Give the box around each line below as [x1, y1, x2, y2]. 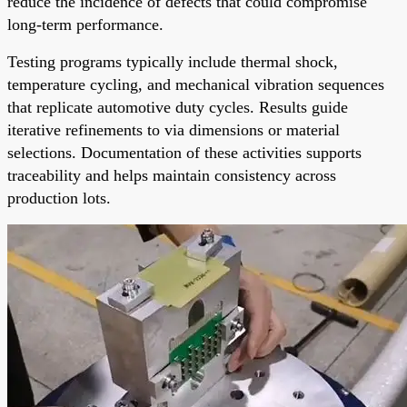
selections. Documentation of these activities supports [7, 143, 362, 162]
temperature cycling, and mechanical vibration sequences [7, 74, 384, 94]
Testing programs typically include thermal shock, [7, 52, 338, 71]
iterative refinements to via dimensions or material [7, 120, 340, 139]
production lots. [7, 188, 111, 207]
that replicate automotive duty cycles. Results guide [7, 97, 348, 116]
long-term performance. [7, 15, 164, 34]
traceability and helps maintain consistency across [7, 165, 336, 184]
